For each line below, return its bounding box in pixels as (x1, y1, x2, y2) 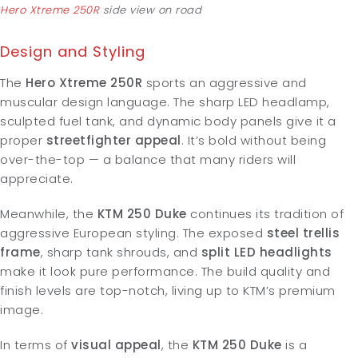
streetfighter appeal (46, 131, 181, 149)
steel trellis (266, 224, 340, 241)
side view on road (99, 2, 201, 18)
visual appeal (71, 336, 161, 353)
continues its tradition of (186, 205, 344, 222)
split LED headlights (201, 243, 332, 261)
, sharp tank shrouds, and (40, 243, 201, 261)
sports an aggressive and (142, 74, 307, 91)
